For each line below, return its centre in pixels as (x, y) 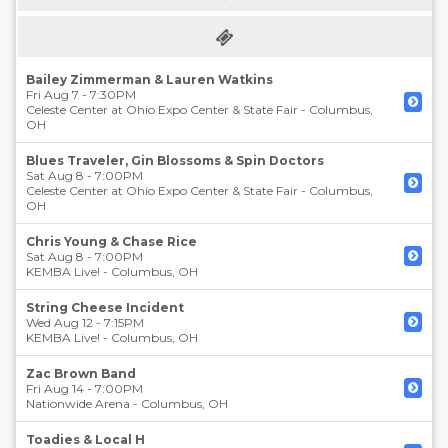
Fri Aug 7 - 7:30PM (81, 94)
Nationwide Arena (78, 403)
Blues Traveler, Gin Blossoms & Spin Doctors (175, 160)
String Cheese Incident (105, 307)
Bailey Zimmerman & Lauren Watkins (149, 79)
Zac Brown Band (81, 373)
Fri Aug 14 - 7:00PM (84, 388)
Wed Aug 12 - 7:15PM (85, 322)
